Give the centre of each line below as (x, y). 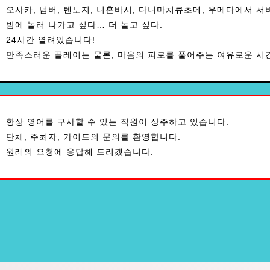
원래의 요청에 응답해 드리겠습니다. (80, 152)
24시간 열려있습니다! (51, 40)
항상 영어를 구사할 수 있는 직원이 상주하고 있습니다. (118, 122)
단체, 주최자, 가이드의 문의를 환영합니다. (93, 137)
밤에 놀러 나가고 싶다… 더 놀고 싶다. (84, 25)
